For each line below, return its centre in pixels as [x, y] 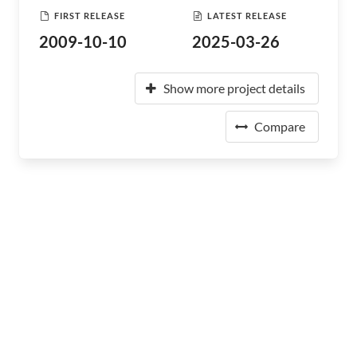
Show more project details [234, 88]
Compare [280, 126]
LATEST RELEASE [247, 15]
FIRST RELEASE [90, 15]
